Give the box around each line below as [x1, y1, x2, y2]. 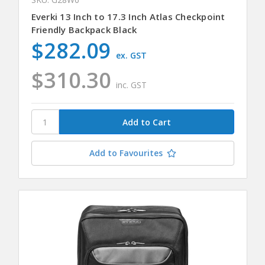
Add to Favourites [89, 147, 163, 159]
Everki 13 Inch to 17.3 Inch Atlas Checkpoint [31, 10, 225, 22]
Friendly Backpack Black [31, 23, 137, 35]
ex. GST [116, 49, 147, 61]
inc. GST [116, 79, 147, 91]
